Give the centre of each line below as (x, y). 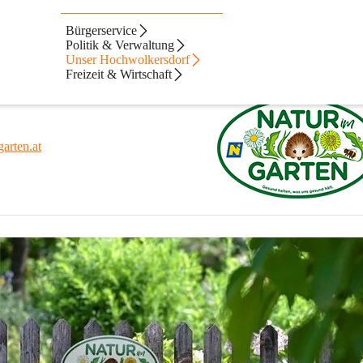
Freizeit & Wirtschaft (119, 74)
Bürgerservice (102, 30)
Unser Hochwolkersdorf (128, 60)
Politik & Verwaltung (120, 45)
